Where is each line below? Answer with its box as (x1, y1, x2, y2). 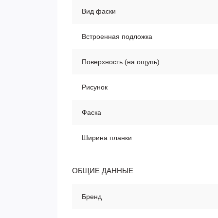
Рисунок (82, 83, 108, 91)
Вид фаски (82, 7, 116, 15)
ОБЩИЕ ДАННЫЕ (72, 166, 133, 175)
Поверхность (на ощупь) (82, 58, 160, 66)
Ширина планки (82, 134, 132, 142)
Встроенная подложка (82, 33, 152, 40)
